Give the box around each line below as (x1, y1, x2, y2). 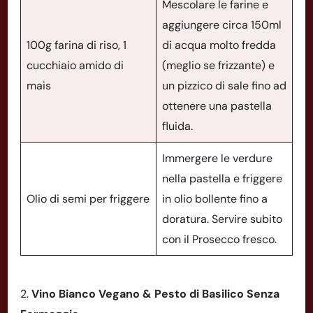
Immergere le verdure (162, 150, 272, 166)
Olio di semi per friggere (27, 191, 150, 206)
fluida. (162, 118, 193, 133)
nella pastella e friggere (162, 170, 282, 186)
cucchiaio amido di (27, 57, 124, 73)
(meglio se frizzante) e (162, 57, 275, 73)
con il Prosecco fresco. (162, 231, 277, 247)
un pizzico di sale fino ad (162, 78, 286, 93)
